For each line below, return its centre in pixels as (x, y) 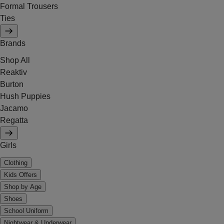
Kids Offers (20, 175)
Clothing (16, 163)
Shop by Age (23, 187)
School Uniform (26, 211)
